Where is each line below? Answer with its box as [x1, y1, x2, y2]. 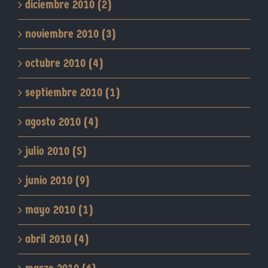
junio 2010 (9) [25, 173, 89, 188]
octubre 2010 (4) [25, 56, 103, 71]
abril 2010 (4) [25, 232, 89, 246]
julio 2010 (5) [25, 144, 86, 159]
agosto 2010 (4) [25, 115, 98, 129]
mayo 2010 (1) [25, 203, 93, 217]
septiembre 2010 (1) [25, 86, 120, 100]
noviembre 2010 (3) [25, 27, 115, 41]
